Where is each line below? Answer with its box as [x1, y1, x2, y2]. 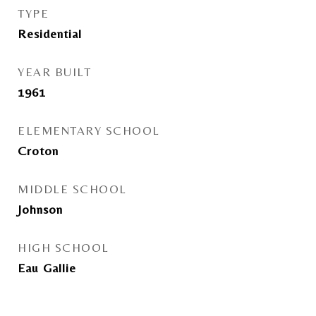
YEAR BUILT [18, 65, 91, 79]
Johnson [18, 202, 63, 217]
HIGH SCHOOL [18, 241, 109, 255]
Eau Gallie [18, 260, 76, 275]
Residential [18, 26, 82, 41]
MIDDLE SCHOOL [18, 182, 127, 196]
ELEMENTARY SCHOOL [18, 123, 160, 138]
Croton [18, 143, 59, 158]
